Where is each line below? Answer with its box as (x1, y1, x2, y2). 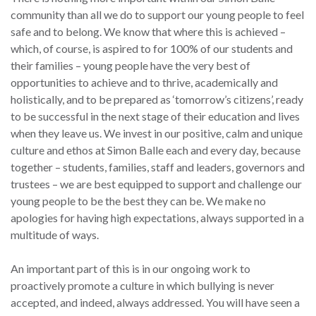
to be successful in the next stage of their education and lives (11, 109, 300, 123)
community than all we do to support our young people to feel (11, 8, 304, 22)
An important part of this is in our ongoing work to (11, 262, 250, 276)
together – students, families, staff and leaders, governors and (11, 160, 305, 174)
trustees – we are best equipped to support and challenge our (11, 177, 302, 191)
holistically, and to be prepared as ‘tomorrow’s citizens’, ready (11, 92, 303, 107)
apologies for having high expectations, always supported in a (11, 211, 304, 225)
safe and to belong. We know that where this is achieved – (11, 25, 286, 39)
